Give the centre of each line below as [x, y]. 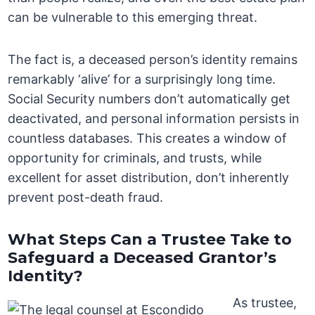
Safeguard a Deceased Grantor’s [142, 258]
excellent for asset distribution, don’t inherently [149, 178]
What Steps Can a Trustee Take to [150, 240]
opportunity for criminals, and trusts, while [135, 158]
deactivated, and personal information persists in [154, 119]
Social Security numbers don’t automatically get [149, 99]
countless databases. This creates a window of [148, 139]
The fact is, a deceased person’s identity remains [153, 60]
